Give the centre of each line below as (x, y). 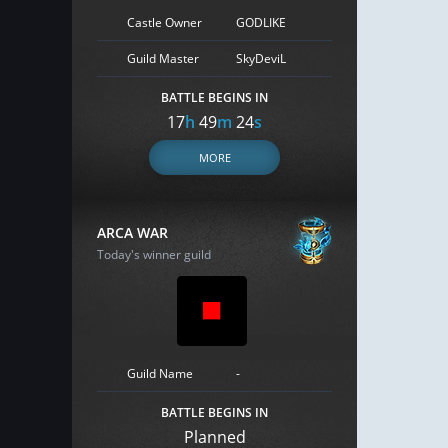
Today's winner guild (154, 254)
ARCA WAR (132, 232)
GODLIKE (261, 22)
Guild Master (163, 58)
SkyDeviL (261, 58)
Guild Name (160, 373)
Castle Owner (164, 22)
